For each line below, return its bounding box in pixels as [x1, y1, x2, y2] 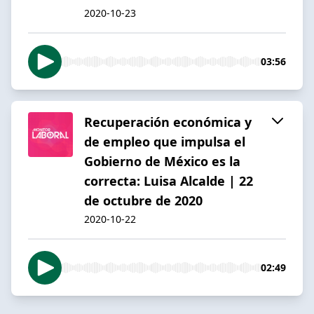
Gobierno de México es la [84, 152, 240, 170]
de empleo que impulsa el [84, 132, 245, 150]
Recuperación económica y [84, 113, 252, 130]
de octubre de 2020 [84, 191, 203, 209]
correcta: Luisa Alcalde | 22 [84, 172, 253, 189]
